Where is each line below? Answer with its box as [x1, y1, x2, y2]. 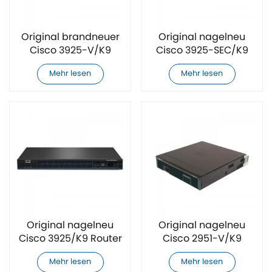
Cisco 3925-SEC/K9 [155, 42, 248, 59]
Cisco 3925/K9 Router [18, 231, 122, 247]
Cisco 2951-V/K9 [162, 231, 242, 247]
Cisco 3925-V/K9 [29, 42, 111, 59]
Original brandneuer [21, 29, 120, 46]
